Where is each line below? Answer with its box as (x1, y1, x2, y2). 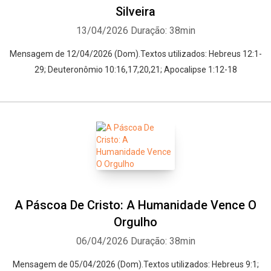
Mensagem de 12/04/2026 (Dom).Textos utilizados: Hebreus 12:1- (9, 49, 262, 59)
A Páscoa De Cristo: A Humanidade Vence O (15, 198, 256, 212)
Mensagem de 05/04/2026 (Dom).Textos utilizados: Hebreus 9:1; (12, 260, 259, 269)
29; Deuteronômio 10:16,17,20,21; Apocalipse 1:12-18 (34, 65, 237, 74)
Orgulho (114, 215, 157, 229)
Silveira (116, 4, 155, 19)
